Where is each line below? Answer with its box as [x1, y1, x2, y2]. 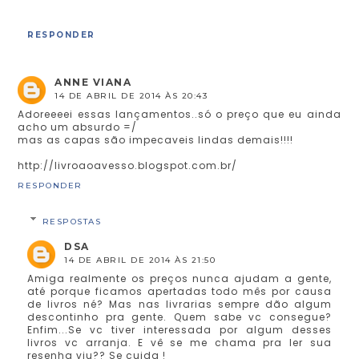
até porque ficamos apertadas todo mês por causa [27, 284, 332, 298]
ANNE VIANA [54, 75, 132, 88]
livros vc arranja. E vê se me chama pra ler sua [27, 335, 332, 349]
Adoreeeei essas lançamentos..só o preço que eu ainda [18, 107, 341, 121]
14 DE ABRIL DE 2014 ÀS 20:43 [54, 90, 208, 101]
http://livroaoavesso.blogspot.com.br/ [18, 158, 238, 172]
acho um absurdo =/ [18, 119, 138, 134]
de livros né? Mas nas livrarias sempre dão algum [27, 296, 332, 311]
